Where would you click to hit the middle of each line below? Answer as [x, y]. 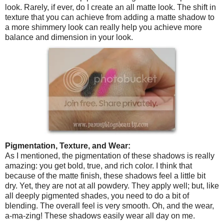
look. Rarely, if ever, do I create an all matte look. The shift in [110, 7]
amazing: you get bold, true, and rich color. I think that [98, 165]
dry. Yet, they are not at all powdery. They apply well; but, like [112, 185]
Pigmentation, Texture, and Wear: [68, 145]
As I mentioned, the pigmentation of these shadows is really [110, 155]
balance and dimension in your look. [69, 37]
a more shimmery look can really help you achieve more [103, 27]
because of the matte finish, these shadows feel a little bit [105, 175]
